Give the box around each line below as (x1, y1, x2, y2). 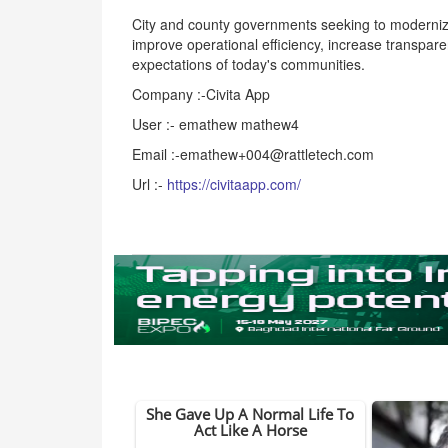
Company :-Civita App (132, 84, 270, 104)
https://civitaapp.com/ (167, 174, 301, 194)
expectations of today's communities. (132, 54, 365, 74)
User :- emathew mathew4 (132, 114, 299, 134)
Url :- (132, 174, 167, 194)
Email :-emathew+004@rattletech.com (132, 144, 374, 164)
